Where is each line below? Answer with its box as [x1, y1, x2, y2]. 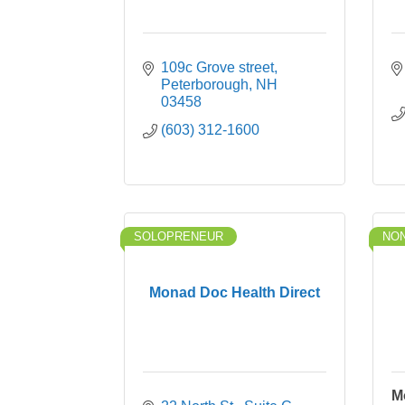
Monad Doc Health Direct [149, 285, 320, 300]
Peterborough [161, 77, 249, 92]
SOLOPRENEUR [134, 230, 223, 243]
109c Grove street [161, 60, 274, 75]
